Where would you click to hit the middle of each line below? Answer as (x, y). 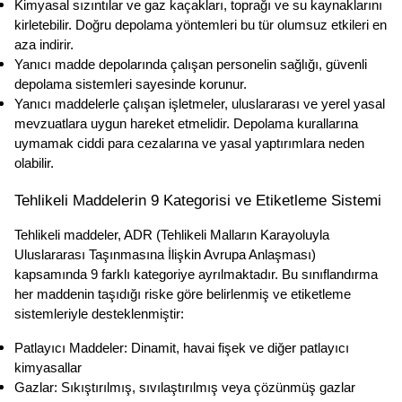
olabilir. (34, 164)
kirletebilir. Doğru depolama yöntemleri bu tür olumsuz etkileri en (201, 26)
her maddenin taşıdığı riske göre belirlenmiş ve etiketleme (183, 295)
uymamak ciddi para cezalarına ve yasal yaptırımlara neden (189, 144)
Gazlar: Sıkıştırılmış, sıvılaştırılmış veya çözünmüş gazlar (185, 388)
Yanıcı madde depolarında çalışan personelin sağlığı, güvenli (191, 65)
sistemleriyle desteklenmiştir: (99, 315)
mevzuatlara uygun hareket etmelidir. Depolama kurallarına (186, 124)
